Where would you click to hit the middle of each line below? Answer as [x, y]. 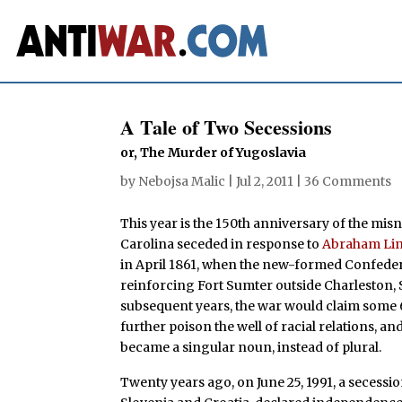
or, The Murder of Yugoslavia [214, 152]
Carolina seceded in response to [222, 244]
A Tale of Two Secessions [227, 127]
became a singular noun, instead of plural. [251, 347]
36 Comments [348, 181]
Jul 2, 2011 [265, 181]
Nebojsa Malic [182, 181]
